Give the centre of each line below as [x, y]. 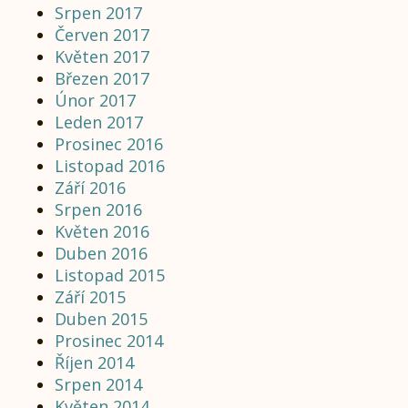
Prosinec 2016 [109, 144]
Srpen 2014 [98, 384]
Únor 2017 [95, 100]
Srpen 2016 [98, 209]
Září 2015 [90, 297]
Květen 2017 [102, 56]
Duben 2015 [101, 319]
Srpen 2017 [98, 13]
